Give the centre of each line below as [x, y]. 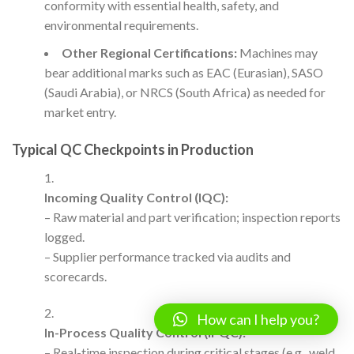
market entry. [80, 112]
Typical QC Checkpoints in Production [133, 150]
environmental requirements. [121, 25]
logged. [64, 237]
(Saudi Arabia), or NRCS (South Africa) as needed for [185, 92]
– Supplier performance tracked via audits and [167, 257]
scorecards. [75, 277]
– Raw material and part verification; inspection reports [192, 217]
